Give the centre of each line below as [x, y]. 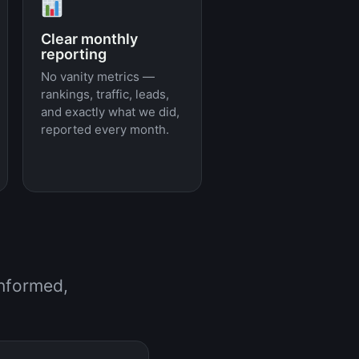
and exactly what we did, [110, 112]
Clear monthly [89, 39]
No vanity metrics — [97, 77]
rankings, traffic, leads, [105, 94]
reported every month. [105, 129]
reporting [73, 54]
